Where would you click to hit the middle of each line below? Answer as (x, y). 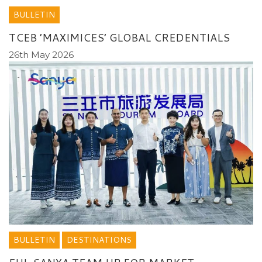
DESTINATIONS (99, 240)
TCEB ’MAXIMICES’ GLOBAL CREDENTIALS (119, 37)
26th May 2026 (41, 54)
